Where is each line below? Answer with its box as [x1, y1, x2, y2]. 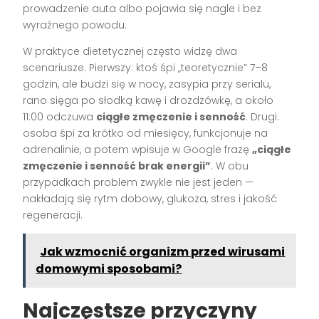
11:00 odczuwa [23, 109, 97, 124]
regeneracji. [23, 207, 83, 222]
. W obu [211, 158, 249, 173]
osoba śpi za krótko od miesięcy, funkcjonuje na [23, 125, 268, 140]
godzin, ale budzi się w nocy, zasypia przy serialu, [23, 76, 271, 91]
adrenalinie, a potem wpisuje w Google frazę [23, 142, 253, 157]
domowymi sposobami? [36, 260, 182, 277]
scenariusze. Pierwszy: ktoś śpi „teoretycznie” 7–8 [23, 60, 268, 75]
